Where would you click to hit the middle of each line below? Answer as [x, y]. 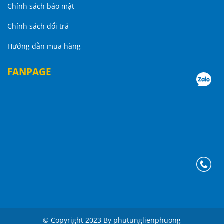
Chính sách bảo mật [41, 6]
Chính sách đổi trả [38, 26]
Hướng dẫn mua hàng [44, 46]
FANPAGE [29, 71]
